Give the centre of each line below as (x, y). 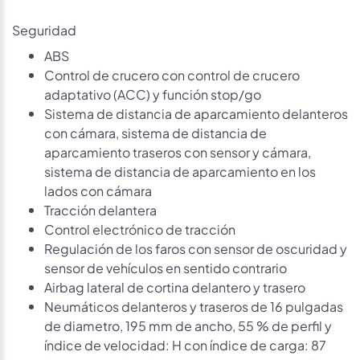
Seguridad (44, 29)
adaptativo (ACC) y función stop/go (153, 93)
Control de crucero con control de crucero (172, 74)
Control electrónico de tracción (140, 228)
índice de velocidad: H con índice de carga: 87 (185, 344)
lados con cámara (98, 190)
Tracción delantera (100, 209)
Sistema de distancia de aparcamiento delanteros (196, 112)
